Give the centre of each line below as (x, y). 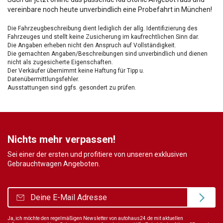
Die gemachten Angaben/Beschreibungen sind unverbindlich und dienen (108, 54)
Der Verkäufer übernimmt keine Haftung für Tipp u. (76, 70)
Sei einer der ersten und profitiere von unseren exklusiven (97, 154)
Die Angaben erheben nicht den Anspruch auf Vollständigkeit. (92, 45)
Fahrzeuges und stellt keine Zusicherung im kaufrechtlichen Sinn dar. (103, 37)
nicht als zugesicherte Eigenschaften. (60, 62)
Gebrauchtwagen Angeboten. (54, 164)
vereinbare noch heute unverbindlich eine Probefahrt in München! (110, 9)
